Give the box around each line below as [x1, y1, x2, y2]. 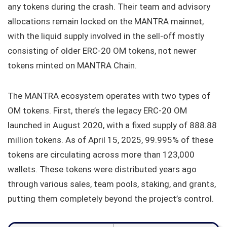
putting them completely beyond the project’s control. [8, 193, 214, 204]
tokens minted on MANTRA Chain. [8, 60, 137, 70]
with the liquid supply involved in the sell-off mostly [8, 30, 204, 41]
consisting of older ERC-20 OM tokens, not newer [8, 45, 197, 56]
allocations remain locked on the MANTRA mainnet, [8, 16, 204, 26]
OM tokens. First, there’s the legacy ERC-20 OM [8, 105, 187, 116]
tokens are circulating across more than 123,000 [8, 149, 195, 160]
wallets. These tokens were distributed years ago [8, 164, 197, 174]
